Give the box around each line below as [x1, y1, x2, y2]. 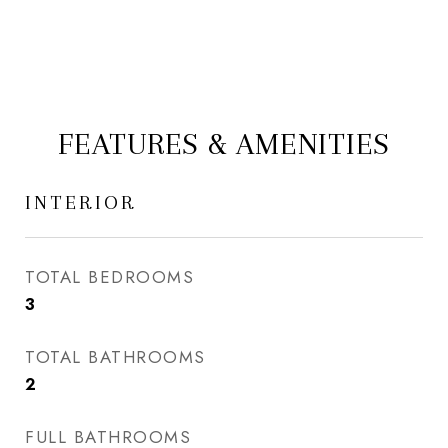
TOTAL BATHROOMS [25, 345, 206, 369]
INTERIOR [25, 191, 137, 214]
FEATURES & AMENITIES [58, 126, 390, 161]
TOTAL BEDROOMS [25, 265, 194, 289]
